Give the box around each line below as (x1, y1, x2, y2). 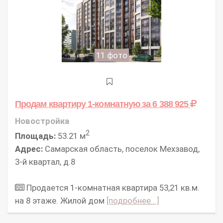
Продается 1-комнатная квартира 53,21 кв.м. (24, 182, 200, 193)
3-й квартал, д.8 (15, 156, 75, 167)
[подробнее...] (107, 195, 159, 206)
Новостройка (15, 116, 69, 126)
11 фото (96, 50, 127, 61)
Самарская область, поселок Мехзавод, (43, 143, 200, 154)
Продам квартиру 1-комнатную (15, 99, 142, 110)
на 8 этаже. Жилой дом (15, 195, 107, 206)
